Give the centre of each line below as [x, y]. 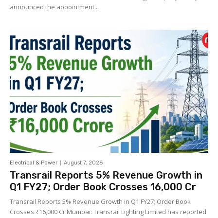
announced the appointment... [54, 7]
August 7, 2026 [83, 163]
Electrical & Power [34, 163]
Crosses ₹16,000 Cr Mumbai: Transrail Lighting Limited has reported [108, 211]
